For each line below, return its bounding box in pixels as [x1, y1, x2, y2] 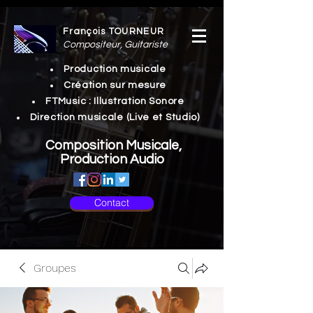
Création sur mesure [63, 80, 167, 90]
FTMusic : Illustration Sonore [45, 96, 184, 106]
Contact [94, 196, 129, 209]
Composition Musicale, [42, 138, 182, 152]
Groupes [34, 261, 76, 275]
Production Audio [59, 152, 164, 166]
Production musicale [64, 64, 166, 74]
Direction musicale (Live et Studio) [30, 112, 200, 122]
